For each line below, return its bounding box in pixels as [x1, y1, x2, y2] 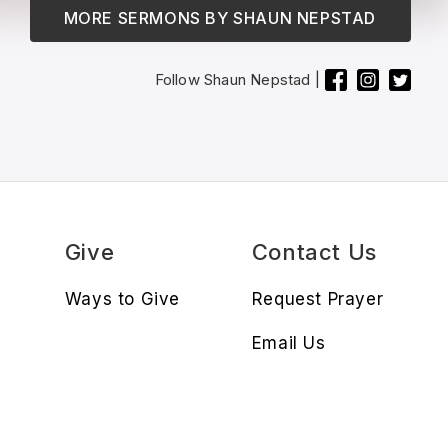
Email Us [251, 333, 326, 354]
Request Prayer [251, 289, 384, 310]
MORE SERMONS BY [63, 8, 234, 29]
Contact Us [251, 239, 377, 266]
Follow [154, 69, 204, 89]
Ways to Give [64, 289, 180, 310]
